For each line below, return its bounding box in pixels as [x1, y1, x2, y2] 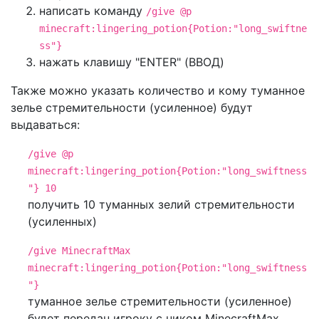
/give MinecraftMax [28, 244, 130, 256]
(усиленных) [28, 214, 97, 229]
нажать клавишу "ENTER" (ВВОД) [39, 54, 224, 69]
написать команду [39, 3, 146, 18]
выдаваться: [11, 117, 80, 132]
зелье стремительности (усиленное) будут [11, 100, 253, 115]
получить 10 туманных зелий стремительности [28, 197, 295, 211]
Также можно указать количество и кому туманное [11, 83, 305, 98]
